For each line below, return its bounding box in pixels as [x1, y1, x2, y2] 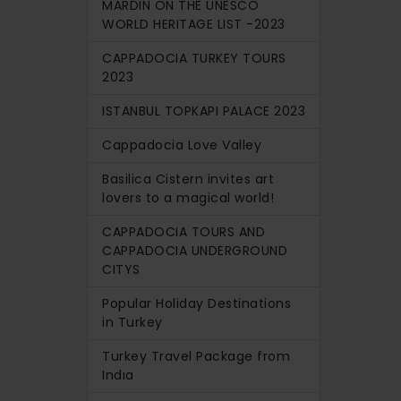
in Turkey [102, 312, 163, 331]
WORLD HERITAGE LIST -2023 [102, 14, 286, 33]
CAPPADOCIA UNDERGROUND [102, 241, 287, 260]
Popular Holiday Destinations [102, 294, 291, 312]
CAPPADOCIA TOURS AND [102, 222, 265, 241]
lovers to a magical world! [102, 188, 274, 207]
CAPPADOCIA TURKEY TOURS [102, 48, 286, 67]
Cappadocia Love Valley [102, 135, 261, 154]
